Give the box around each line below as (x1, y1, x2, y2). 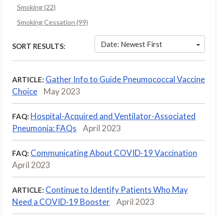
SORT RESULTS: (12, 41, 65, 50)
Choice (12, 86, 37, 96)
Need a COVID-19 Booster (12, 196, 110, 207)
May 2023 (44, 86, 80, 96)
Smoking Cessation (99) (17, 17, 88, 26)
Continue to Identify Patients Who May (46, 184, 188, 195)
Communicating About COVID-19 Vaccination (31, 147, 197, 158)
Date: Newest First (101, 40, 162, 48)
